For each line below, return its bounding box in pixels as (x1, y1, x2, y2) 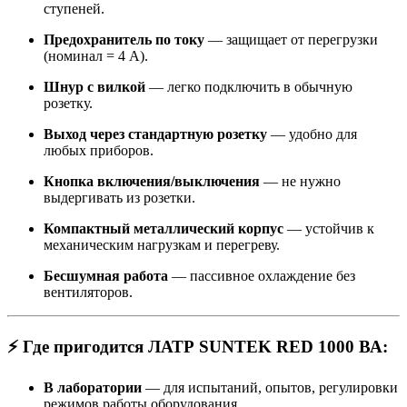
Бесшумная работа (44, 267, 168, 283)
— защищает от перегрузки (208, 31, 378, 47)
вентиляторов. (44, 283, 133, 300)
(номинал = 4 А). (44, 47, 148, 64)
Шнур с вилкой (44, 78, 145, 94)
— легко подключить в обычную (149, 78, 352, 94)
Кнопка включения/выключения (44, 173, 260, 189)
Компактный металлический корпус (44, 220, 283, 236)
